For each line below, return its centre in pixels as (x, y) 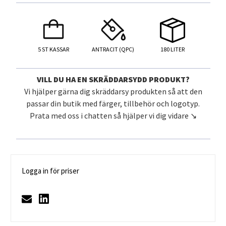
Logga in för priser (50, 171)
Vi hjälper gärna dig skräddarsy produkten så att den (113, 92)
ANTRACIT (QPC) (113, 49)
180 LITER (172, 49)
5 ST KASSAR (54, 49)
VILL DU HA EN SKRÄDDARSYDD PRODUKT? (113, 79)
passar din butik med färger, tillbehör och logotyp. (113, 104)
